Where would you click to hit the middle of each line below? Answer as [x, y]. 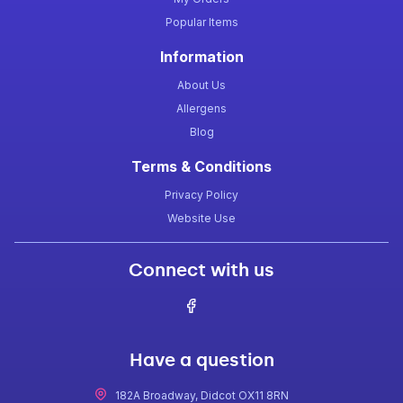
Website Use [201, 218]
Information [201, 57]
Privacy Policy [201, 195]
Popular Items [201, 22]
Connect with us [201, 270]
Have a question [201, 360]
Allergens [201, 108]
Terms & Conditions [201, 166]
